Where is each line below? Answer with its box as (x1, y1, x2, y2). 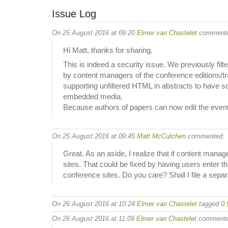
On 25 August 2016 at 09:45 (52, 132, 137, 140)
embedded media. (63, 92, 123, 101)
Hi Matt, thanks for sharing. (63, 46, 153, 54)
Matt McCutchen (137, 132, 186, 140)
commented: (186, 132, 224, 140)
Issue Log (52, 8, 96, 19)
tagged (197, 199, 221, 208)
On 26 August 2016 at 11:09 (52, 214, 136, 222)
